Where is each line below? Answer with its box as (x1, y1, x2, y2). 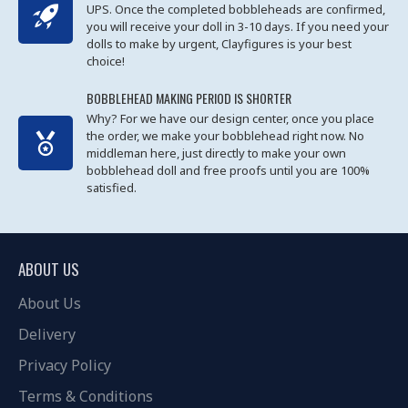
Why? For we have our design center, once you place (87, 110, 374, 127)
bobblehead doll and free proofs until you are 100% (87, 162, 370, 178)
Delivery (18, 324, 76, 344)
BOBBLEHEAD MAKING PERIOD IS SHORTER (87, 88, 291, 107)
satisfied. (87, 179, 137, 196)
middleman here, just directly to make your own (87, 145, 346, 161)
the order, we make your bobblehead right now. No (87, 127, 364, 144)
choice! (87, 53, 125, 69)
